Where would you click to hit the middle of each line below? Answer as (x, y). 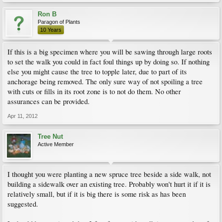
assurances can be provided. (49, 101)
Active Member (56, 144)
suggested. (23, 204)
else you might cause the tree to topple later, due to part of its (97, 72)
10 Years (51, 30)
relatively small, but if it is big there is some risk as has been (97, 194)
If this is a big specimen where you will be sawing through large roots (110, 52)
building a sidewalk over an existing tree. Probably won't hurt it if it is (109, 184)
